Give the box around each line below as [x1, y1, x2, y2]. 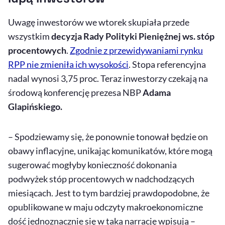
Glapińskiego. [8, 101, 62, 113]
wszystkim [8, 31, 51, 42]
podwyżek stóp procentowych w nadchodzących [8, 173, 194, 185]
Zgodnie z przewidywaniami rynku [70, 45, 203, 56]
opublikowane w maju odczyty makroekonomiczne [8, 201, 203, 213]
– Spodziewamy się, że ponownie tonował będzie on [8, 131, 208, 143]
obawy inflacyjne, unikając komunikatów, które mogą [8, 145, 212, 157]
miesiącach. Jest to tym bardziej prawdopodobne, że [8, 187, 209, 199]
